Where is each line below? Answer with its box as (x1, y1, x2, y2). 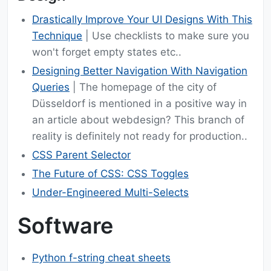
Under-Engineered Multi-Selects (32, 186, 189, 199)
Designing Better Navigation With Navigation (32, 65, 247, 77)
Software (18, 212, 113, 240)
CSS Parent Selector (32, 149, 131, 162)
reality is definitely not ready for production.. (32, 130, 247, 143)
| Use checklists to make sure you (82, 30, 249, 42)
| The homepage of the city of (70, 81, 217, 94)
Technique (32, 30, 82, 42)
